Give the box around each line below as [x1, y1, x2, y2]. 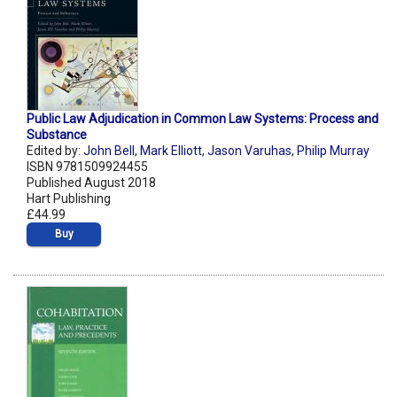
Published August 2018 [27, 175, 156, 191]
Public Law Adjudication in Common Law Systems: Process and [27, 112, 378, 127]
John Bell [83, 144, 135, 159]
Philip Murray [297, 144, 370, 159]
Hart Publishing [27, 191, 111, 206]
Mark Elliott [140, 144, 202, 159]
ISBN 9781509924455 [27, 160, 148, 175]
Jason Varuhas [207, 144, 292, 159]
